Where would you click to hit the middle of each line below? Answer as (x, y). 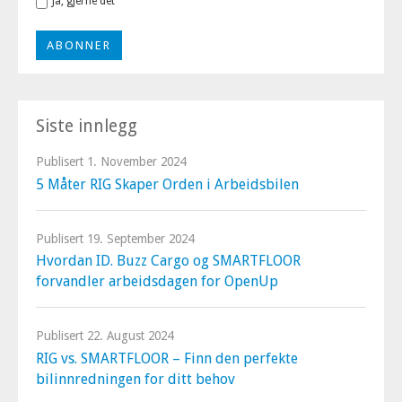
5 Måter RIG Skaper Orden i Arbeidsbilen (167, 184)
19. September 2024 (140, 238)
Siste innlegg (87, 126)
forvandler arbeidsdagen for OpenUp (157, 282)
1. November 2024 (136, 161)
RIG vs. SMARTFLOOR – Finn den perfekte (167, 358)
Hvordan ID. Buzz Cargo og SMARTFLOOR (168, 261)
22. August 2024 (130, 336)
